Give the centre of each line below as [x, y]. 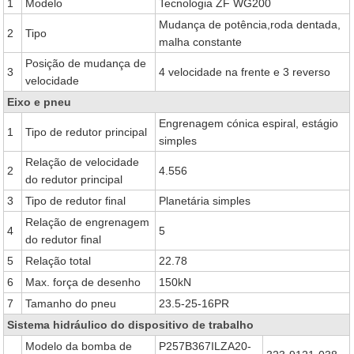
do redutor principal [74, 179]
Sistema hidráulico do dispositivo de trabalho [131, 325]
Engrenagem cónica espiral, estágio [249, 123]
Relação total [58, 261]
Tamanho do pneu [71, 303]
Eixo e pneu [40, 102]
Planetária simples [205, 201]
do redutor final [64, 239]
